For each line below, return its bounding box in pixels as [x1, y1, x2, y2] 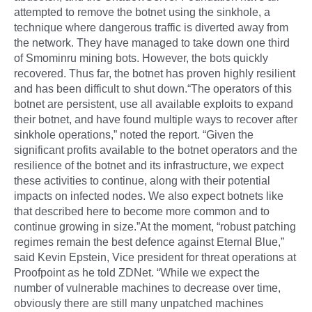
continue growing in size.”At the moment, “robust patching [14, 220, 296, 233]
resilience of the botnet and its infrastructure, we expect [14, 159, 283, 171]
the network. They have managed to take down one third [14, 36, 290, 49]
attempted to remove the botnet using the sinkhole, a [14, 6, 270, 18]
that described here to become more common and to [14, 205, 270, 217]
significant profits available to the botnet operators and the [14, 143, 297, 156]
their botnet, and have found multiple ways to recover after [14, 113, 297, 125]
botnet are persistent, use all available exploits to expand [14, 97, 293, 110]
